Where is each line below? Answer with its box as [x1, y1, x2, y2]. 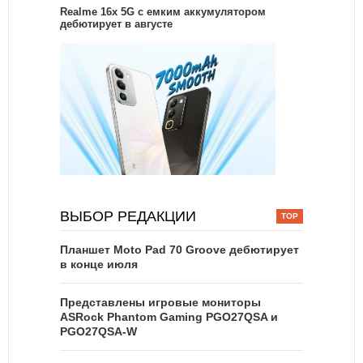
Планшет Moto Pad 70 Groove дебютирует [60, 242, 299, 256]
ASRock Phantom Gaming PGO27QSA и [60, 310, 278, 323]
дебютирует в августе [60, 17, 173, 30]
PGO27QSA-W [60, 324, 137, 338]
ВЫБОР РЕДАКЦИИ [60, 207, 196, 224]
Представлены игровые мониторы [60, 295, 261, 309]
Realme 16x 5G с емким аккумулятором [60, 5, 266, 18]
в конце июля [60, 257, 138, 271]
